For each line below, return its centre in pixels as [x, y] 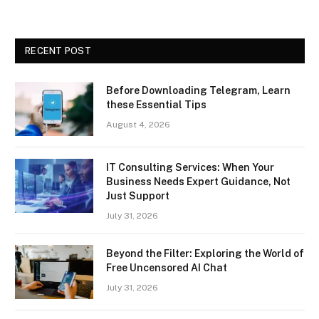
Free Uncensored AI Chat [167, 268]
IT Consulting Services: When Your [190, 168]
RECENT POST [58, 51]
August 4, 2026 [138, 125]
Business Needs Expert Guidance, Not [198, 182]
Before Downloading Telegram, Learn [198, 91]
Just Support [138, 196]
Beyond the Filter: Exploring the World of [205, 254]
